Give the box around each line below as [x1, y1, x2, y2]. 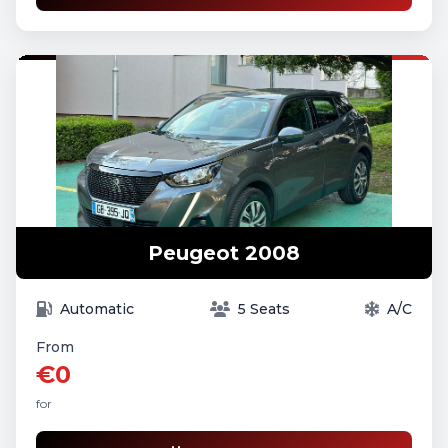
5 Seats [237, 300, 290, 318]
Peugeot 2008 [148, 241, 300, 265]
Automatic [60, 300, 134, 318]
